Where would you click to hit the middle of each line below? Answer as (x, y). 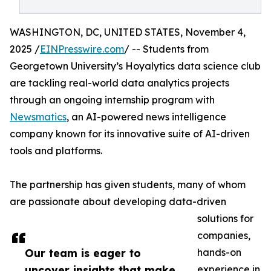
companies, (224, 235)
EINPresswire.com (82, 49)
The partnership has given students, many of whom (128, 184)
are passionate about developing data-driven (118, 201)
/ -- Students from (166, 49)
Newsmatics (38, 117)
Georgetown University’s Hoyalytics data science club (135, 66)
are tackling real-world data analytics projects (119, 83)
